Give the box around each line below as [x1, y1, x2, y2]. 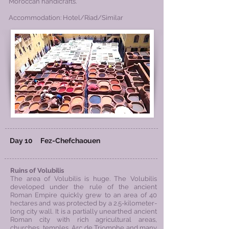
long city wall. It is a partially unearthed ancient [10, 208, 157, 215]
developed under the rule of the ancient [10, 183, 157, 191]
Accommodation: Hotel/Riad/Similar [9, 14, 123, 21]
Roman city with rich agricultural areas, [10, 216, 157, 223]
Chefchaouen [55, 136, 100, 145]
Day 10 [10, 136, 33, 145]
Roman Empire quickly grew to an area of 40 [10, 191, 157, 199]
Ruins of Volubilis [10, 167, 64, 174]
